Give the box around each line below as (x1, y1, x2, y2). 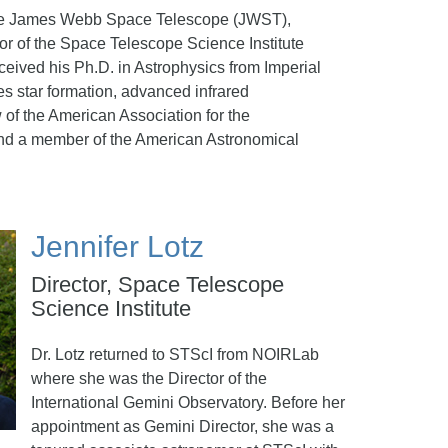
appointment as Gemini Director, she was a (31, 418, 334, 435)
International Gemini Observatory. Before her (31, 394, 345, 411)
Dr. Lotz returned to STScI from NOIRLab (31, 346, 319, 363)
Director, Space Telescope (31, 272, 284, 297)
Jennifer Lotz (31, 230, 204, 263)
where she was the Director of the (31, 370, 267, 387)
